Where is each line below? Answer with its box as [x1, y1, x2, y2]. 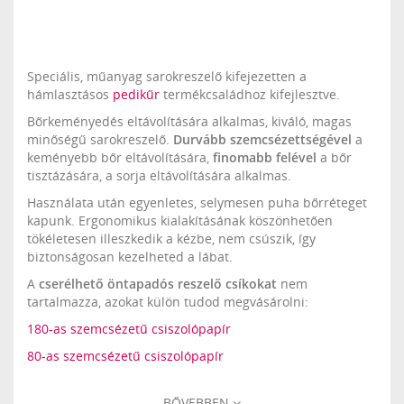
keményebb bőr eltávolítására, [27, 149, 209, 166]
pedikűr [113, 86, 160, 103]
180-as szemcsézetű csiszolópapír [27, 320, 231, 337]
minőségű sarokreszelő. [27, 131, 173, 148]
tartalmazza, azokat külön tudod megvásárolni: [27, 293, 308, 310]
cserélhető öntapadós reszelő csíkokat [39, 275, 280, 292]
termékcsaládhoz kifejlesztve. [160, 86, 340, 103]
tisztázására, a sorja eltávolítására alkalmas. [27, 167, 291, 184]
